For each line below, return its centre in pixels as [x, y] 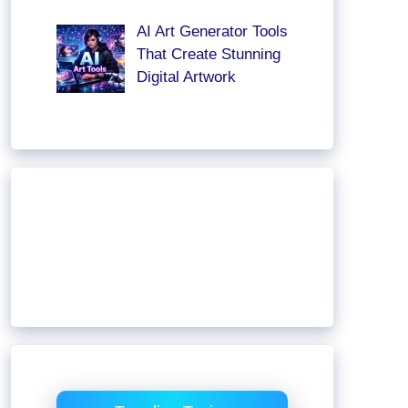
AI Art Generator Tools [212, 31]
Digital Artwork [186, 76]
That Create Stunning [208, 54]
